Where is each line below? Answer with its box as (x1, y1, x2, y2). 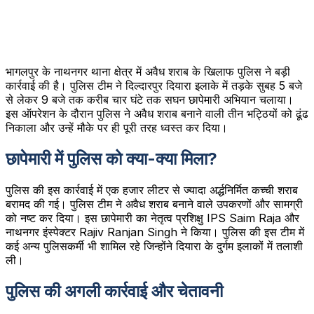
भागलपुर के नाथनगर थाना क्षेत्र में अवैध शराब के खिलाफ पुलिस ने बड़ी (6, 64, 290, 78)
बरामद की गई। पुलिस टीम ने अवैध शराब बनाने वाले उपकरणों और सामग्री (6, 196, 303, 211)
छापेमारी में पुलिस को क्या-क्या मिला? (6, 148, 217, 169)
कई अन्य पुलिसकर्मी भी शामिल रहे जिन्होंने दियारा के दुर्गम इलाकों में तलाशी (6, 238, 303, 253)
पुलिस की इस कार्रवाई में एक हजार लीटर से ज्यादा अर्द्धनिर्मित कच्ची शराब (6, 182, 298, 197)
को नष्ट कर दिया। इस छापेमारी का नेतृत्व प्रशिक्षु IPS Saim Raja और (6, 210, 299, 225)
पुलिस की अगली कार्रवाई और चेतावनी (6, 280, 223, 301)
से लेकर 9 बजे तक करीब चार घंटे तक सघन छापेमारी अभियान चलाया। (6, 92, 294, 107)
